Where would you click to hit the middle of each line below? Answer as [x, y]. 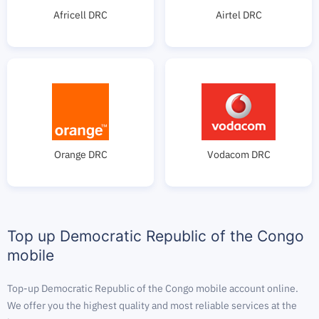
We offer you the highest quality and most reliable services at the [152, 305]
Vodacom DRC [239, 155]
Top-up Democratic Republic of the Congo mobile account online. [153, 288]
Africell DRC [80, 15]
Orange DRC [80, 155]
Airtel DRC [239, 15]
